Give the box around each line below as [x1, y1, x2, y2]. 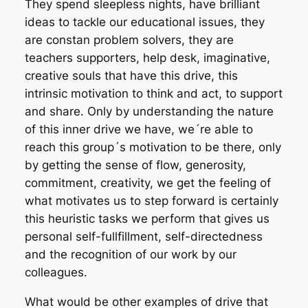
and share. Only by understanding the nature [24, 104, 274, 118]
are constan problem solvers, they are [24, 32, 234, 47]
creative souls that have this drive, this [24, 68, 238, 82]
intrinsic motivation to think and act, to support [24, 86, 283, 100]
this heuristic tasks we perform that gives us [24, 211, 269, 225]
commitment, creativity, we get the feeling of [24, 175, 271, 190]
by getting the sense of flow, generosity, [24, 157, 246, 172]
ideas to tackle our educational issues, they [24, 14, 265, 29]
